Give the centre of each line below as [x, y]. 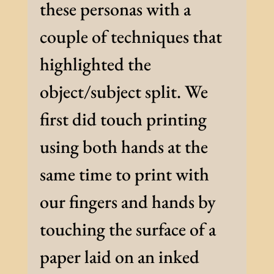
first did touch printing [123, 119]
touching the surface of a [128, 229]
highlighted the [95, 64]
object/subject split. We [124, 92]
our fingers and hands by [128, 202]
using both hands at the [124, 147]
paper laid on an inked [119, 257]
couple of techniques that [131, 37]
